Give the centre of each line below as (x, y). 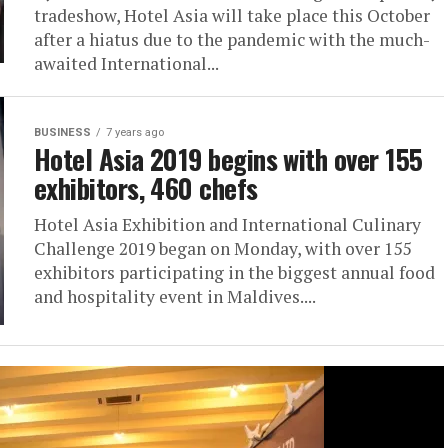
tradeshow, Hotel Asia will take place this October (232, 15)
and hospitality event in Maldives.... (175, 296)
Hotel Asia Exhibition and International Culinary (227, 224)
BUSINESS (62, 132)
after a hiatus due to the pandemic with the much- (232, 39)
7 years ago (135, 132)
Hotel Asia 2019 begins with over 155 (228, 159)
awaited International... (126, 63)
